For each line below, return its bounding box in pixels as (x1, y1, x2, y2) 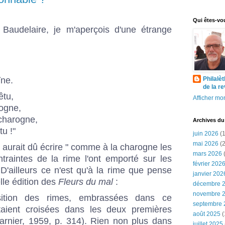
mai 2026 (193, 140, 218, 147)
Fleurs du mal (58, 176, 113, 187)
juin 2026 (193, 130, 218, 137)
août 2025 (193, 210, 220, 217)
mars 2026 (193, 150, 222, 157)
